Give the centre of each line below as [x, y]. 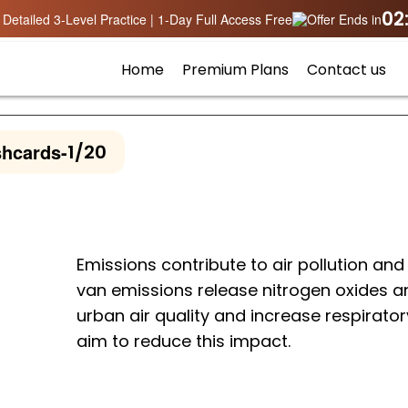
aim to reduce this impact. [184, 341]
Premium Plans [235, 69]
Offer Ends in [344, 19]
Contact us [347, 69]
